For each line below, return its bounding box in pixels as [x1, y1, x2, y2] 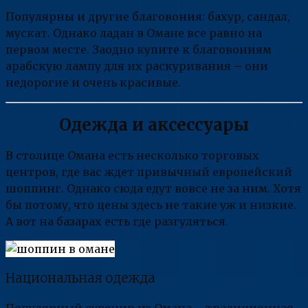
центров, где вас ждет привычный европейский [5, 165, 292, 179]
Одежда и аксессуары [59, 114, 249, 136]
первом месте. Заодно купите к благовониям [5, 43, 272, 57]
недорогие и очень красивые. [5, 76, 181, 90]
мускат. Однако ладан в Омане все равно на [5, 26, 262, 41]
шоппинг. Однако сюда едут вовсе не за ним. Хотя [5, 181, 301, 196]
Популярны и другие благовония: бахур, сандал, [5, 10, 290, 24]
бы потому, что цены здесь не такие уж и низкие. [5, 198, 296, 212]
